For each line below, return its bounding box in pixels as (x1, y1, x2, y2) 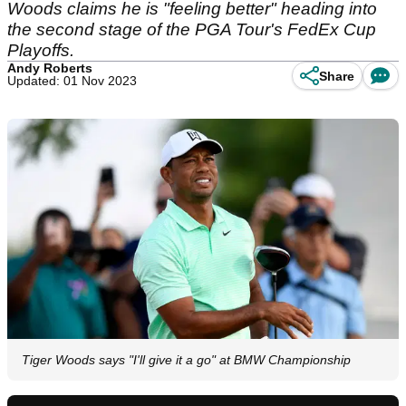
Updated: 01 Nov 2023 (7, 73, 137, 88)
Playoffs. (7, 41, 74, 60)
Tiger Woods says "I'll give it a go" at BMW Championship (22, 353, 351, 368)
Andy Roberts (7, 61, 92, 75)
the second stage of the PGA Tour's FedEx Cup (7, 20, 376, 39)
